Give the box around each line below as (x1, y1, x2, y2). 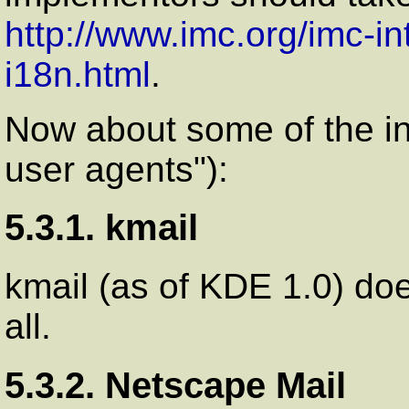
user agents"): (5, 149, 228, 189)
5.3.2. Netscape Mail (5, 363, 346, 406)
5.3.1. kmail (5, 206, 198, 249)
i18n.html (5, 54, 151, 94)
